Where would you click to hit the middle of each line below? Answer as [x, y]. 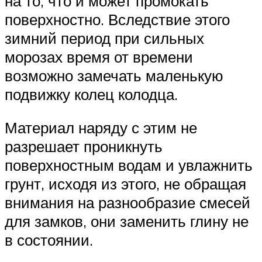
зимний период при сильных [104, 38]
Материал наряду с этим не [101, 128]
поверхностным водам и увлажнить [129, 165]
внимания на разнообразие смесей [127, 203]
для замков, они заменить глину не [127, 221]
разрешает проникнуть [84, 146]
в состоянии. [49, 240]
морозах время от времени [99, 56]
